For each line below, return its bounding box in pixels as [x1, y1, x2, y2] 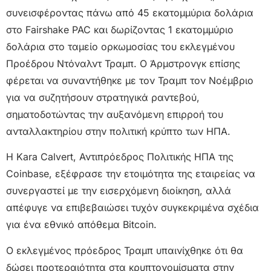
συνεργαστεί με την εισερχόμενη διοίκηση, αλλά [6, 184, 231, 197]
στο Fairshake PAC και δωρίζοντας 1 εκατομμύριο [6, 23, 233, 36]
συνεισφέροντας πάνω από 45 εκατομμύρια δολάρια [6, 6, 253, 19]
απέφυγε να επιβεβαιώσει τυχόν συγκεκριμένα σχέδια [6, 201, 259, 214]
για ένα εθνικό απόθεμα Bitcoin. [6, 218, 157, 231]
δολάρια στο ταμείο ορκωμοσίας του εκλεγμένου [6, 40, 235, 53]
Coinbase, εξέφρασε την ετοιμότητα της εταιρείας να [6, 168, 255, 180]
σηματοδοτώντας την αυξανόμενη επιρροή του [6, 108, 223, 120]
